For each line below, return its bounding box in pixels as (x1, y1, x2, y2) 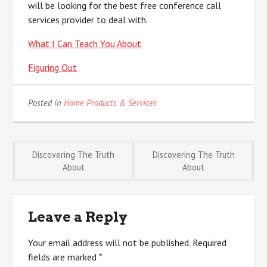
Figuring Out (28, 61, 77, 73)
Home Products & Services (64, 97, 157, 108)
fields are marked (28, 251, 100, 263)
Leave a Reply (28, 209, 128, 225)
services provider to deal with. (28, 14, 148, 26)
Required (193, 237, 227, 249)
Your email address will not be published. (28, 237, 191, 249)
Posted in (28, 97, 64, 108)
